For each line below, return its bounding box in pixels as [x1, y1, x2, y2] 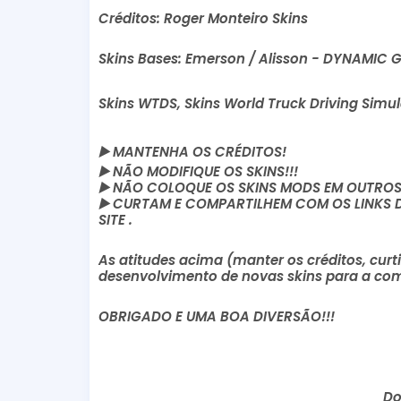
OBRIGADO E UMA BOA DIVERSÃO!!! [98, 306, 335, 326]
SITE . [98, 209, 132, 229]
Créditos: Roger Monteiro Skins [98, 8, 308, 28]
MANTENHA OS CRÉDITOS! [108, 141, 286, 161]
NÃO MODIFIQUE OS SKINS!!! [108, 161, 302, 181]
